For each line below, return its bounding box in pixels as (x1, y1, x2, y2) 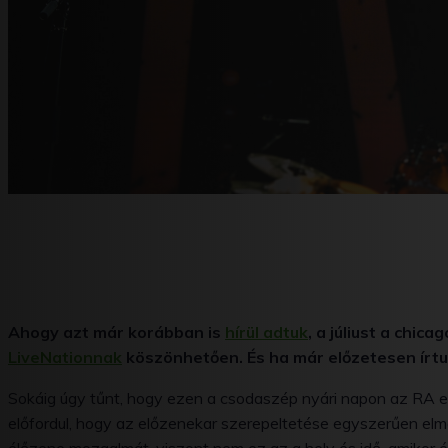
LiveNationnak (8, 347, 122, 368)
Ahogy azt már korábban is (8, 322, 225, 343)
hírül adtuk (225, 322, 308, 343)
